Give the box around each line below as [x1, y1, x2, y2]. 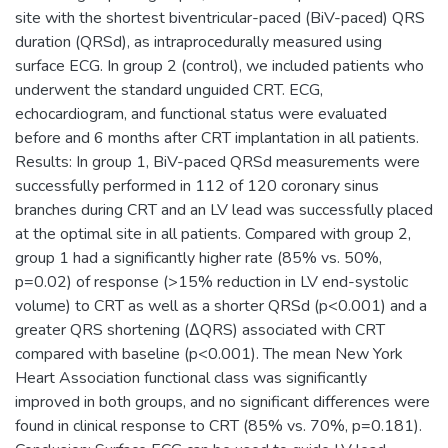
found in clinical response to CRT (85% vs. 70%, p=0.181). [15, 414, 422, 437]
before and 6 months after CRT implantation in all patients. [15, 126, 419, 149]
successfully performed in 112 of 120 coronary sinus [15, 174, 379, 197]
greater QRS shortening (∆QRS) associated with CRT [15, 318, 385, 341]
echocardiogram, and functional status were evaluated [15, 102, 387, 125]
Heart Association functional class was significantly [15, 366, 367, 389]
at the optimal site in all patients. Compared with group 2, [15, 222, 411, 245]
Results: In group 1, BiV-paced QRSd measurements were [15, 150, 420, 173]
